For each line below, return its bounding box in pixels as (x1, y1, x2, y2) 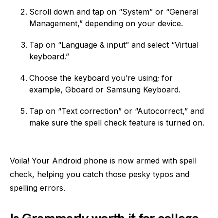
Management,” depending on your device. (29, 18, 183, 28)
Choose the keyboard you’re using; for (29, 73, 173, 83)
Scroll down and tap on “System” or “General (29, 7, 199, 17)
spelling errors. (10, 183, 65, 193)
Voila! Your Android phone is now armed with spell (10, 156, 197, 165)
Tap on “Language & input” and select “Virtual (29, 40, 199, 50)
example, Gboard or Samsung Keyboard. (29, 85, 181, 94)
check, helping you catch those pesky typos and (10, 169, 189, 179)
